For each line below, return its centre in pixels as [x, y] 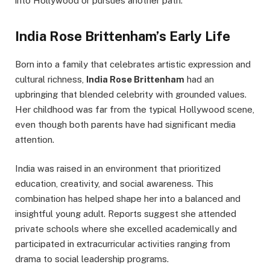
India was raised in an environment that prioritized [118, 168]
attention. [35, 139]
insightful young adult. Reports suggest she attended [126, 213]
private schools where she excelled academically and [126, 228]
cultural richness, [51, 79]
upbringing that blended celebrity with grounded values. [131, 94]
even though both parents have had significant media [125, 124]
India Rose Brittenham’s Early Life [123, 36]
